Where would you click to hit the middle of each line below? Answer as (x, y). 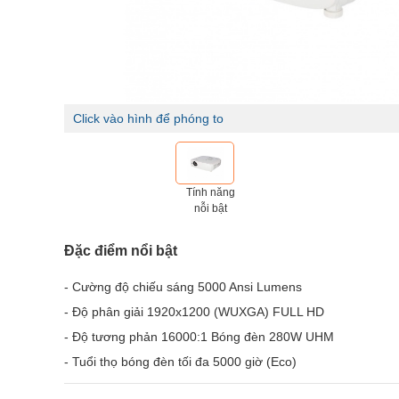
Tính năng (211, 192)
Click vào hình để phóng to (148, 118)
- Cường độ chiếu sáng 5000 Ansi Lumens (183, 287)
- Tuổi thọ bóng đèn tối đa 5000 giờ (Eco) (180, 362)
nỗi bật (211, 208)
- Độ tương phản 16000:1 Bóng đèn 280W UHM (199, 337)
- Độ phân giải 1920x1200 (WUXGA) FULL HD (194, 312)
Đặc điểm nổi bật (121, 251)
